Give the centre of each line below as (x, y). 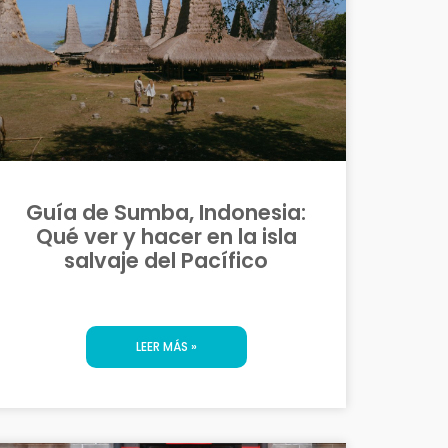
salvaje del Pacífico (166, 260)
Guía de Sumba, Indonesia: (166, 212)
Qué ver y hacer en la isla (166, 236)
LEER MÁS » (166, 346)
